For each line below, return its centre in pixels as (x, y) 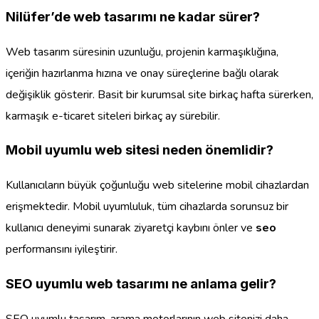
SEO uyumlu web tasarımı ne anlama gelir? (141, 283)
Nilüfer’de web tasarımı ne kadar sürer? (133, 16)
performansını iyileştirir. (62, 250)
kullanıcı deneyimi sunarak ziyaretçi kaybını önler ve (131, 228)
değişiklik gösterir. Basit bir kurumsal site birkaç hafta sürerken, (159, 94)
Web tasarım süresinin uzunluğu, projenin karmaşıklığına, (142, 52)
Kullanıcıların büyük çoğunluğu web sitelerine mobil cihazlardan (157, 185)
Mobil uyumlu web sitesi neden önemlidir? (140, 150)
